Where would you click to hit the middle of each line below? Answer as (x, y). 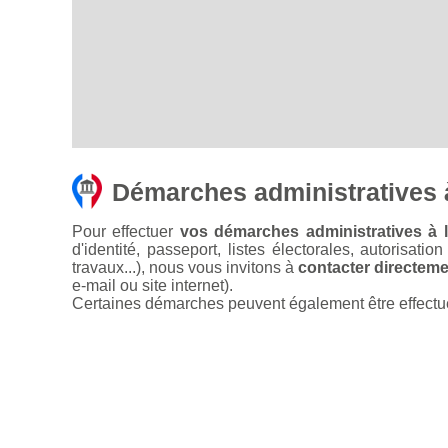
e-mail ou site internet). (152, 286)
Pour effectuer (126, 232)
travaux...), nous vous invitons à (185, 268)
